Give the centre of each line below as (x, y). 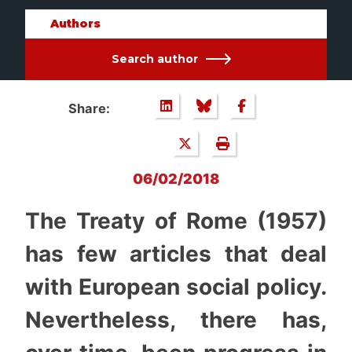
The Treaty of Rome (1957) (176, 220)
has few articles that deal (176, 253)
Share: (89, 109)
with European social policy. (176, 286)
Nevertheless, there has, (176, 319)
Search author (154, 59)
